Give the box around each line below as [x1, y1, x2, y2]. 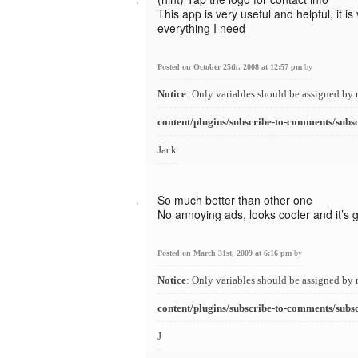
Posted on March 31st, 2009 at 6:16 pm [157, 249, 294, 257]
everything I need [157, 20, 245, 36]
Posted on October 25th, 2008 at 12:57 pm [157, 62, 304, 71]
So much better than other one [157, 192, 312, 208]
